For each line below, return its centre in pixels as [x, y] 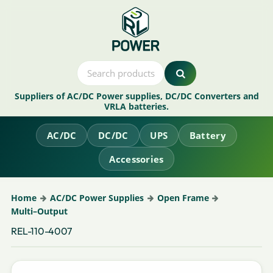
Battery [207, 135]
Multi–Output [40, 211]
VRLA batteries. [136, 107]
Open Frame [183, 197]
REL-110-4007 [41, 231]
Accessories [136, 159]
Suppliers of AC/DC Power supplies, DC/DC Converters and [136, 96]
